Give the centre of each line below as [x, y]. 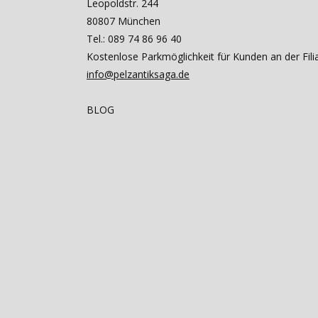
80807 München [124, 21]
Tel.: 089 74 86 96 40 [134, 39]
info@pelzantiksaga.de [138, 74]
